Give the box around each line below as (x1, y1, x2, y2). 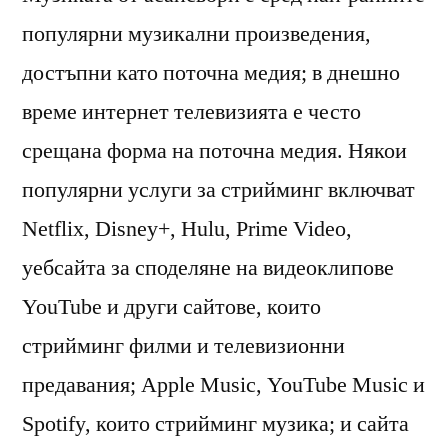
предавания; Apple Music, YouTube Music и (22, 370, 425, 399)
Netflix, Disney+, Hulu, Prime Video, (22, 214, 352, 243)
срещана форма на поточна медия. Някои (22, 136, 407, 165)
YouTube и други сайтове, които (22, 292, 321, 321)
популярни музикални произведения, (22, 19, 371, 48)
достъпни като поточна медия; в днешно (22, 58, 400, 87)
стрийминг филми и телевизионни (22, 331, 345, 360)
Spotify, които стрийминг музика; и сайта (22, 409, 409, 438)
